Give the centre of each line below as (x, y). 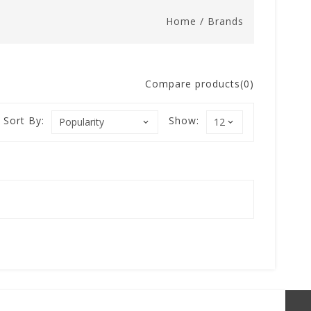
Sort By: (24, 120)
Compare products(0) (200, 84)
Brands (226, 21)
